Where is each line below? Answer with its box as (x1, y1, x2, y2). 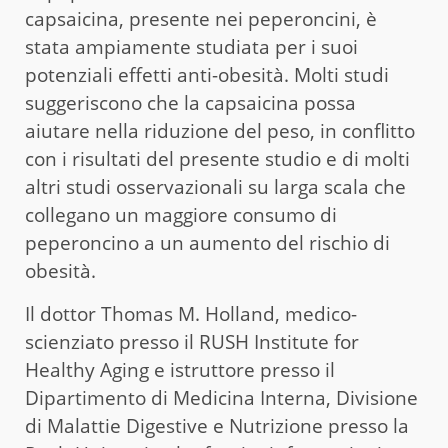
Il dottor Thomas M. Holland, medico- (25, 301, 357, 328)
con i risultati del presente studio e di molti (25, 146, 410, 173)
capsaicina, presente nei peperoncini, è (25, 6, 377, 33)
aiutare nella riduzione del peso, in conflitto (25, 118, 415, 145)
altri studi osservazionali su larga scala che (25, 174, 406, 201)
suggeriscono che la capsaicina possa (25, 90, 356, 117)
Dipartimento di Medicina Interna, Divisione (25, 385, 418, 412)
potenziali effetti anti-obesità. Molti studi (25, 62, 389, 89)
